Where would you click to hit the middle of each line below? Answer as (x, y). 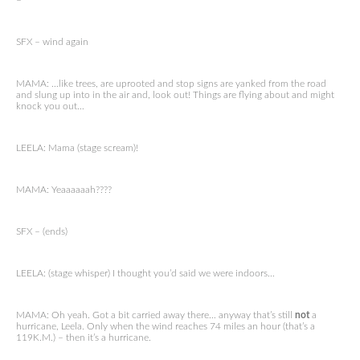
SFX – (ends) (42, 231)
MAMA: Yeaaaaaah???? (64, 190)
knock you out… (50, 106)
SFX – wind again (52, 42)
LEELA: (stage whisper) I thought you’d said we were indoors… (145, 273)
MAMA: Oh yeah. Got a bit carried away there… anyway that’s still (155, 315)
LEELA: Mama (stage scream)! (77, 148)
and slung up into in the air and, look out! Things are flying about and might (175, 95)
